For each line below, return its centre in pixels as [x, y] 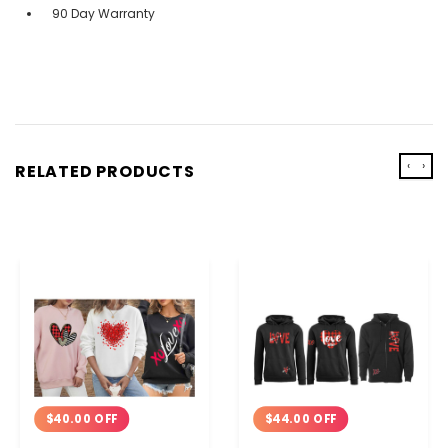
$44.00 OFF [300, 418]
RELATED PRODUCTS [105, 171]
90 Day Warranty [103, 13]
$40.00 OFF [81, 418]
